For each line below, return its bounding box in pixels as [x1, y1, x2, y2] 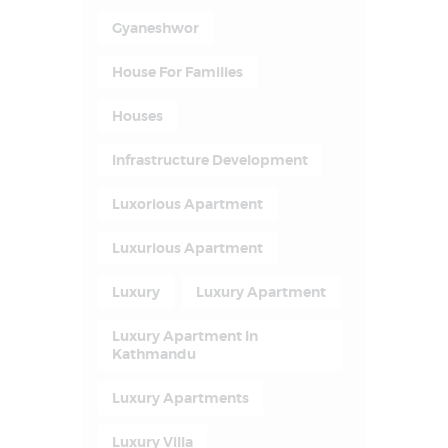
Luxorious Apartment [111, 195, 263, 214]
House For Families [111, 63, 243, 82]
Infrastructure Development [111, 151, 308, 170]
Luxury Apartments [111, 389, 249, 408]
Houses [111, 107, 163, 126]
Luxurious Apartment [111, 239, 263, 258]
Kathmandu [111, 345, 196, 364]
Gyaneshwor [111, 19, 199, 38]
